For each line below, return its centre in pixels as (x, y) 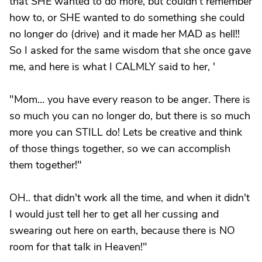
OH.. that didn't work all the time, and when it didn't (130, 198)
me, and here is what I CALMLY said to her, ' (112, 67)
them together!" (46, 165)
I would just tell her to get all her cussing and (114, 214)
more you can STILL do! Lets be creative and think (126, 132)
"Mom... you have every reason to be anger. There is (130, 99)
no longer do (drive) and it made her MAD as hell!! (125, 34)
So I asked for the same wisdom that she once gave (130, 50)
